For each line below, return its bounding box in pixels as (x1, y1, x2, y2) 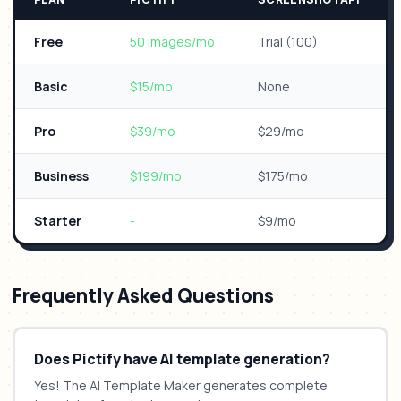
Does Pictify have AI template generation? (34, 348, 330, 369)
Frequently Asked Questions (13, 282, 274, 308)
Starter (34, 211, 81, 229)
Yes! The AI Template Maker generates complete (34, 376, 328, 394)
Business (34, 166, 89, 184)
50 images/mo (130, 32, 215, 50)
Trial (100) (258, 32, 318, 50)
